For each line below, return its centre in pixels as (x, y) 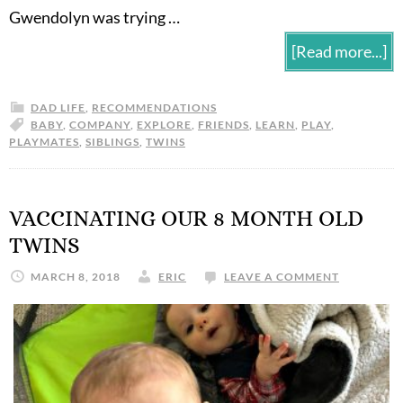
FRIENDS (224, 124)
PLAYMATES (44, 141)
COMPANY (100, 124)
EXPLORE (164, 124)
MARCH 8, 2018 (76, 276)
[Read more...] (339, 51)
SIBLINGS (112, 141)
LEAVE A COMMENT (282, 276)
